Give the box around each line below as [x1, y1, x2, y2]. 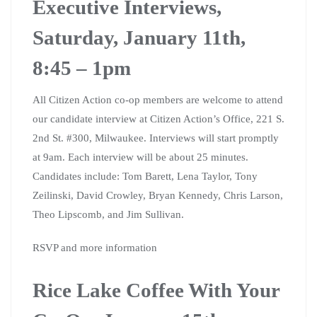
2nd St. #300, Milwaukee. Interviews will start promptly [33, 132, 279, 144]
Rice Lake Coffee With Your [33, 278, 279, 301]
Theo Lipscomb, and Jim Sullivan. [33, 208, 184, 220]
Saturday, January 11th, [33, 25, 246, 49]
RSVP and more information [33, 241, 157, 253]
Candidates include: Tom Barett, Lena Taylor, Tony [33, 170, 258, 182]
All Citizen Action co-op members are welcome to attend [33, 93, 283, 105]
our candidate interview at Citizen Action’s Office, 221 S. [33, 113, 284, 125]
